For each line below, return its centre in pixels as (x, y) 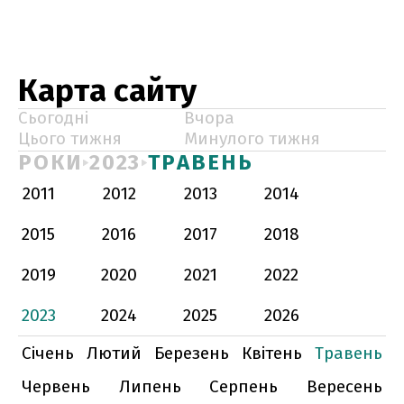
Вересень (344, 386)
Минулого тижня (252, 138)
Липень (150, 386)
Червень (56, 386)
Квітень (272, 353)
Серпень (244, 386)
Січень (48, 353)
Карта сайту (107, 90)
